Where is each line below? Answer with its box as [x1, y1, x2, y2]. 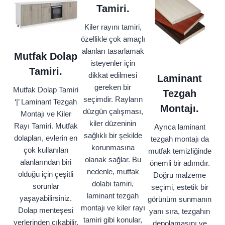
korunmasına [91, 143, 135, 152]
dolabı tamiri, [92, 179, 134, 188]
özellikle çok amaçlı [80, 35, 145, 44]
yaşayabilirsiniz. [20, 194, 72, 203]
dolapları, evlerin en [14, 134, 77, 143]
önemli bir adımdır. [149, 159, 210, 168]
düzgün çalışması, [82, 107, 143, 116]
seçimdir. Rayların [83, 95, 143, 104]
